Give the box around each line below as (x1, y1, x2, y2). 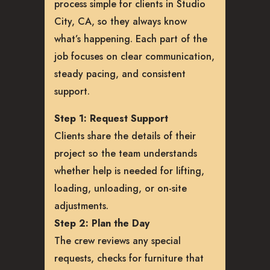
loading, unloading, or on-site (54, 181, 187, 195)
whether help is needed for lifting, (54, 163, 204, 178)
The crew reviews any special (54, 233, 181, 248)
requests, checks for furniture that (54, 251, 204, 265)
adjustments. (54, 198, 108, 213)
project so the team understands (54, 146, 197, 160)
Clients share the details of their (54, 128, 196, 143)
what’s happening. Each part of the (54, 31, 207, 46)
